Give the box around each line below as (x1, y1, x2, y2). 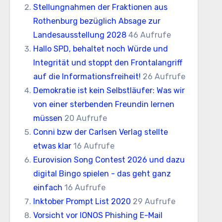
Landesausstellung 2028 (33, 30, 126, 40)
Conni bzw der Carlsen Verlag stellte (33, 127, 168, 137)
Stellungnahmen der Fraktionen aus (33, 2, 167, 12)
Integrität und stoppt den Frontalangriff (33, 58, 182, 67)
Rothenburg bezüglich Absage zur (33, 16, 161, 26)
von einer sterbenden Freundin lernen (33, 100, 174, 109)
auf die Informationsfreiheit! (33, 72, 141, 81)
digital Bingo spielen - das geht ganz (33, 169, 171, 178)
